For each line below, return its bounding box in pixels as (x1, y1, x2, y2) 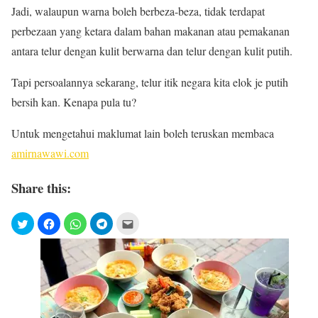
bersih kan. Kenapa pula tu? (11, 94, 136, 109)
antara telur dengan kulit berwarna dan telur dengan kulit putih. (11, 43, 292, 58)
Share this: (11, 177, 71, 197)
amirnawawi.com (11, 146, 89, 160)
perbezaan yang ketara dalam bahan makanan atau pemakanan (11, 23, 290, 38)
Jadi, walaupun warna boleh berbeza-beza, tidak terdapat (11, 4, 265, 18)
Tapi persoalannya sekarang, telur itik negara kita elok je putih (11, 75, 288, 89)
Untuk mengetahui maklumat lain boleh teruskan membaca (11, 126, 274, 141)
